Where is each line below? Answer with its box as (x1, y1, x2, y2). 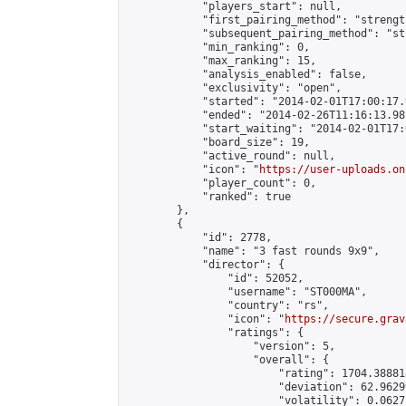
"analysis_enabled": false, (126, 68, 367, 81)
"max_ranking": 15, (126, 54, 316, 67)
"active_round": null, (126, 150, 335, 162)
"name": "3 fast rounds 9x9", (126, 245, 380, 257)
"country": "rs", (126, 299, 329, 312)
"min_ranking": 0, (126, 41, 310, 53)
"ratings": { (126, 326, 304, 339)
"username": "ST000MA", (126, 285, 367, 298)
